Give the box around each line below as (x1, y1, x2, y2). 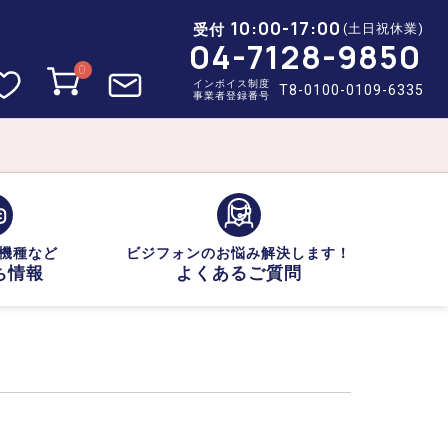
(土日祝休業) (343, 20, 424, 36)
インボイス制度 (192, 77, 270, 89)
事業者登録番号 (192, 89, 270, 101)
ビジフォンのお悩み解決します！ (126, 245, 351, 261)
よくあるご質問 (175, 263, 302, 283)
